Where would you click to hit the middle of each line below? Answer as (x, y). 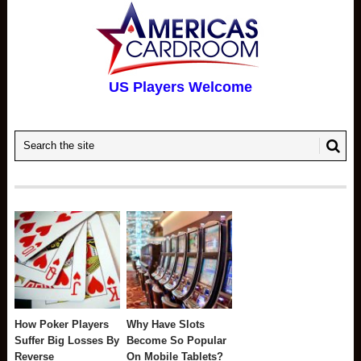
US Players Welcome (180, 87)
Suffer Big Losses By (67, 340)
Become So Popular (177, 340)
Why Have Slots (166, 324)
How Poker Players (62, 324)
